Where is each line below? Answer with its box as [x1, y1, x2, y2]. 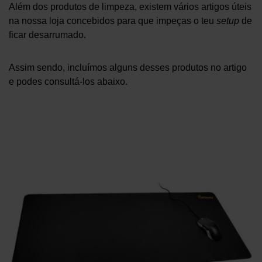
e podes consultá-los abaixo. [9, 77, 127, 87]
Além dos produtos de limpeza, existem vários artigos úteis [9, 2, 251, 12]
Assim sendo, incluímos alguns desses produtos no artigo [9, 63, 247, 73]
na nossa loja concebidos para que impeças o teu [9, 16, 216, 26]
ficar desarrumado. [9, 30, 86, 40]
